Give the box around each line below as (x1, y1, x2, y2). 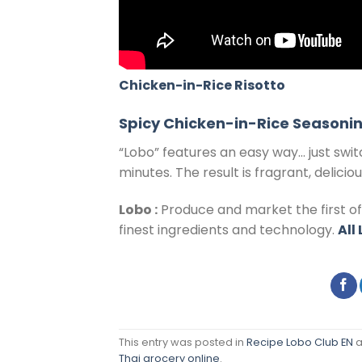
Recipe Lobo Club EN (246, 335, 353, 350)
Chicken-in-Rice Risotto (119, 76, 285, 95)
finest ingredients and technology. (119, 220, 338, 239)
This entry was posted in (119, 335, 246, 350)
